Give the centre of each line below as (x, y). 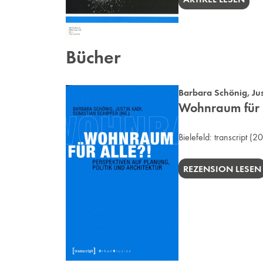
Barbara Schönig (213, 92)
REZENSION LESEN (222, 168)
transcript (231, 137)
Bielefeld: (196, 137)
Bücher (93, 58)
